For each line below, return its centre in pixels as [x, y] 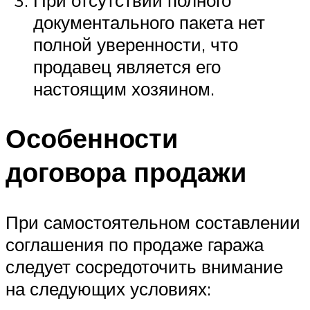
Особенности [92, 138]
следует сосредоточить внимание [144, 267]
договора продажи [126, 172]
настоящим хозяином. [124, 88]
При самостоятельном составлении [153, 222]
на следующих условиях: [108, 289]
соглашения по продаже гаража [135, 245]
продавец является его [127, 66]
